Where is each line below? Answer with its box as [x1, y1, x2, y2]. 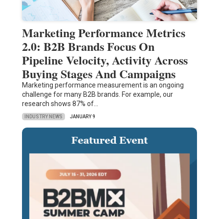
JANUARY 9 [69, 114, 95, 120]
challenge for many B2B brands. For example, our [22, 90, 173, 99]
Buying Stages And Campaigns [22, 65, 175, 83]
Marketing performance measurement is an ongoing [22, 81, 184, 89]
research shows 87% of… [22, 100, 98, 108]
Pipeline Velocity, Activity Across [22, 51, 188, 69]
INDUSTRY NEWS [24, 113, 63, 119]
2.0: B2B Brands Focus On [22, 38, 154, 55]
